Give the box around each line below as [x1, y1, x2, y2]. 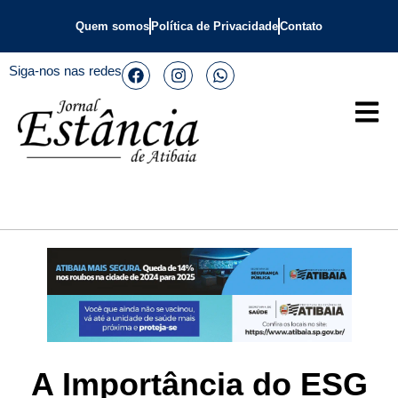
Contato [280, 20, 322, 33]
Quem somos [76, 20, 149, 33]
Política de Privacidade [151, 20, 278, 33]
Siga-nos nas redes [9, 63, 122, 78]
